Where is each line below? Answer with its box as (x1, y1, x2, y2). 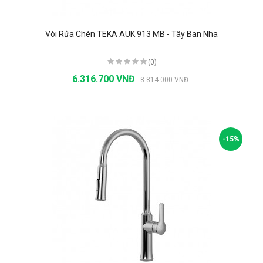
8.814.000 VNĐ (140, 75, 188, 84)
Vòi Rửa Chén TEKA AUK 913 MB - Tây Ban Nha (45, 29, 218, 39)
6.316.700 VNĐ (72, 73, 137, 85)
